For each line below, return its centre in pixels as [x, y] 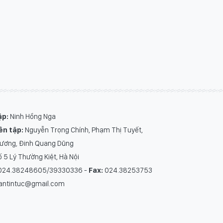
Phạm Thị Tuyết [116, 130]
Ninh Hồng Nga [33, 116]
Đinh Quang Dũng [46, 143]
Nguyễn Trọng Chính [56, 130]
